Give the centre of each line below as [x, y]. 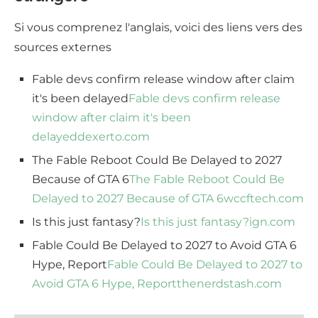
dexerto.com [114, 137]
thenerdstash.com [229, 284]
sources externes [63, 48]
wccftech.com [264, 199]
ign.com [272, 222]
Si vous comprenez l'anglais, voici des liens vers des [158, 28]
